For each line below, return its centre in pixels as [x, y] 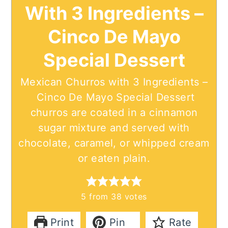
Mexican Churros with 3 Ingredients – [114, 82]
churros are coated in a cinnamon [114, 113]
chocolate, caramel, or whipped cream [114, 143]
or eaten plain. [114, 159]
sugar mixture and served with [114, 128]
